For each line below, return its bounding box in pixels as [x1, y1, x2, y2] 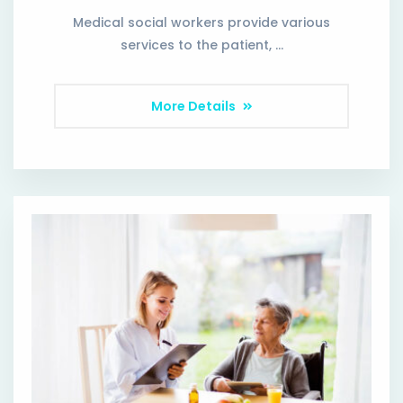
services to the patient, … [120, 36, 283, 55]
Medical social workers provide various [73, 13, 330, 32]
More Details [150, 97, 238, 116]
